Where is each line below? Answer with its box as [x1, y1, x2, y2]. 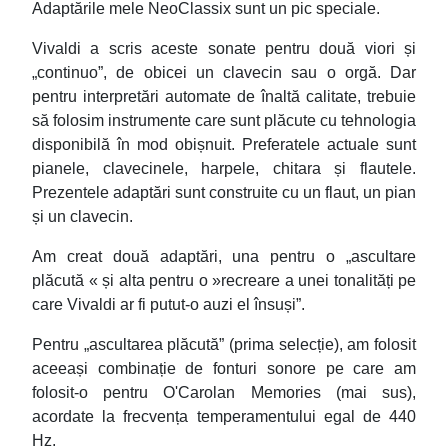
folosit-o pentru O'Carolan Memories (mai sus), [32, 383, 416, 401]
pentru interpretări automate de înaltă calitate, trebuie [32, 87, 416, 105]
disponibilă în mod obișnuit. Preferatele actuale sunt [32, 135, 416, 153]
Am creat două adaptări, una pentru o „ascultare [32, 247, 416, 265]
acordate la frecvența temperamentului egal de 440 [32, 407, 416, 425]
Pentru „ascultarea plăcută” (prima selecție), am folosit [32, 335, 416, 353]
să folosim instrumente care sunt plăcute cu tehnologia [32, 111, 416, 129]
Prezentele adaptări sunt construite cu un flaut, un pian [32, 183, 416, 201]
